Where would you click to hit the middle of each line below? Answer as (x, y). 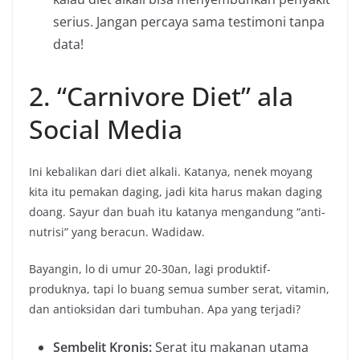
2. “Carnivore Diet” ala (161, 96)
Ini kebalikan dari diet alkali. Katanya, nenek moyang (171, 172)
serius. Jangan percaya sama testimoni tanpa (189, 22)
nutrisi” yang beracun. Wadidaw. (117, 232)
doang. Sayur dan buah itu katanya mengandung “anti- (177, 212)
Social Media (106, 129)
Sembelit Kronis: (102, 348)
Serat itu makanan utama (230, 348)
